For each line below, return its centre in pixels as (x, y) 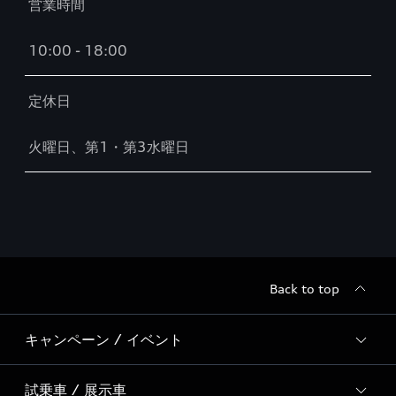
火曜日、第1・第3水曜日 (109, 147)
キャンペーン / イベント (104, 339)
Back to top (305, 289)
